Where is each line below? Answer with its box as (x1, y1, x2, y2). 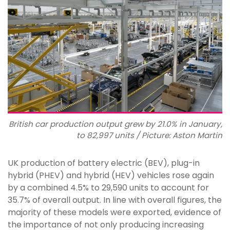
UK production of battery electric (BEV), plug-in (8, 157, 200, 169)
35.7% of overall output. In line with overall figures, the (8, 194, 222, 206)
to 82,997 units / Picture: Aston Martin (76, 130, 222, 141)
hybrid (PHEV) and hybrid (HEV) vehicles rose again (8, 169, 214, 182)
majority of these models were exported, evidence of (8, 206, 221, 219)
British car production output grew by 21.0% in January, (9, 119, 222, 130)
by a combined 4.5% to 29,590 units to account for (8, 182, 209, 194)
